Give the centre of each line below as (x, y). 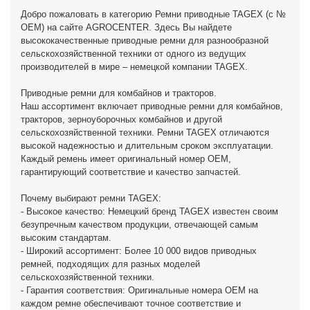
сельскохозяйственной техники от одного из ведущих (134, 54)
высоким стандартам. (66, 238)
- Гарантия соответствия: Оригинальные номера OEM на (139, 290)
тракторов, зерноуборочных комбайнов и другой (121, 119)
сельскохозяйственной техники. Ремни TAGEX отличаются (145, 133)
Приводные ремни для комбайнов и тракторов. (119, 93)
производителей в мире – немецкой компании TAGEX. (134, 67)
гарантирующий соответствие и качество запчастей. (131, 172)
